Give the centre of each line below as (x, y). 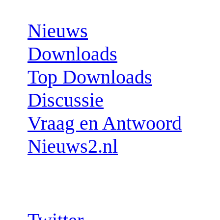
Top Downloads (90, 77)
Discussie (66, 100)
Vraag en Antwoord (105, 123)
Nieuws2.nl (73, 146)
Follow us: (53, 187)
